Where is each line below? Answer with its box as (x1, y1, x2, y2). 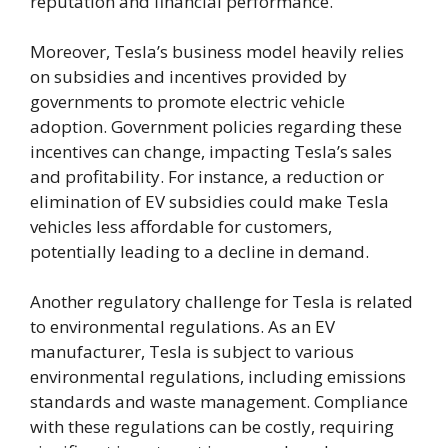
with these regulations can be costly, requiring (30, 415, 394, 439)
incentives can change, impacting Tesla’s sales (30, 140, 392, 164)
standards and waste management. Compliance (30, 390, 408, 414)
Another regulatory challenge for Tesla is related (30, 290, 413, 314)
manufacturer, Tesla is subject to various (30, 340, 354, 364)
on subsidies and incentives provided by (30, 65, 347, 89)
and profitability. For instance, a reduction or (30, 165, 384, 189)
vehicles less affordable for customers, (30, 215, 332, 239)
